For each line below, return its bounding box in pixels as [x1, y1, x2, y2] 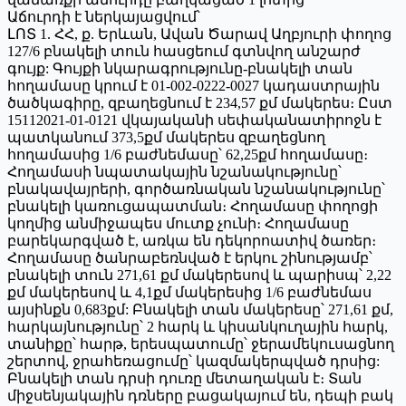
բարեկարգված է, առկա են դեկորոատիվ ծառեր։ [7, 232, 376, 248]
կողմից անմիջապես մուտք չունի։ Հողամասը [7, 215, 349, 231]
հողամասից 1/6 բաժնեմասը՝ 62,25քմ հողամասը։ [7, 146, 368, 162]
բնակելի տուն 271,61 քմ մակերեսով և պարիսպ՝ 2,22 [7, 266, 391, 283]
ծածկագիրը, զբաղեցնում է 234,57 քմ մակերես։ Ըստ [7, 94, 392, 111]
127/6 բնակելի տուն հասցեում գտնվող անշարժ [7, 43, 361, 59]
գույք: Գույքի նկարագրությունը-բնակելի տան [7, 60, 353, 76]
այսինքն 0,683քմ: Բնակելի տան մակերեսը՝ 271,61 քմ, [7, 301, 393, 317]
